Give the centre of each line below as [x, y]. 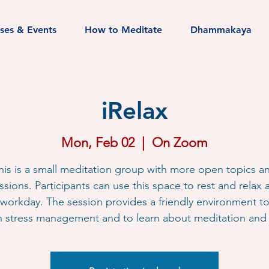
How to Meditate [123, 30]
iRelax [134, 110]
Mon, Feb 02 [98, 143]
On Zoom [180, 143]
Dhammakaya [221, 30]
